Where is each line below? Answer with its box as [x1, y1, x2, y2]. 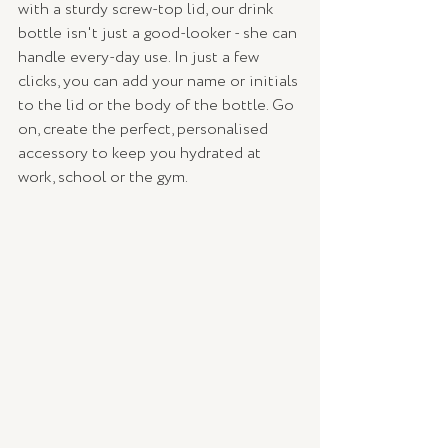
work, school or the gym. [18, 166, 188, 190]
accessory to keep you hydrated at [18, 142, 265, 166]
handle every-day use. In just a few [18, 46, 263, 70]
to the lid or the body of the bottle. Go [18, 94, 298, 118]
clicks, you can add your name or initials [18, 70, 302, 94]
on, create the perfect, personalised [18, 118, 272, 142]
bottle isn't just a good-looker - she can [18, 22, 301, 46]
